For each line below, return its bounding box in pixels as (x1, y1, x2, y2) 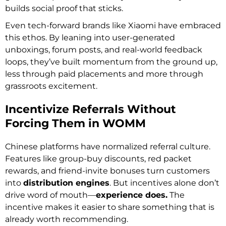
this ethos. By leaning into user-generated (5, 32, 175, 42)
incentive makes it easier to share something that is (5, 202, 214, 212)
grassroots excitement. (5, 81, 99, 91)
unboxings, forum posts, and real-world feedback (5, 44, 202, 54)
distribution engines (23, 178, 109, 188)
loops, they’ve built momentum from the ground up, (5, 56, 217, 67)
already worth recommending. (5, 214, 128, 224)
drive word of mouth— (5, 190, 96, 200)
